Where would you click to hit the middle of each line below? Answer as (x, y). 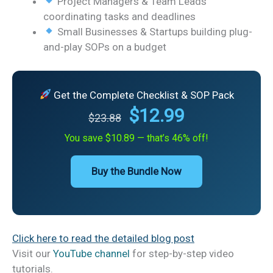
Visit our (33, 253)
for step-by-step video (182, 253)
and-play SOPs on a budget (105, 47)
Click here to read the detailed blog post (103, 238)
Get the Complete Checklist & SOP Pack (142, 95)
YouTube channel (91, 253)
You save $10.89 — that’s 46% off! (136, 138)
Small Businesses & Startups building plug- (154, 31)
